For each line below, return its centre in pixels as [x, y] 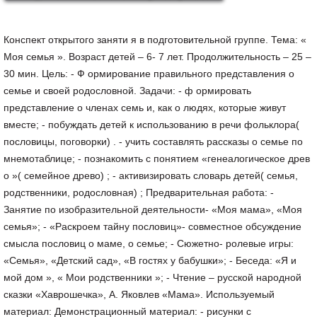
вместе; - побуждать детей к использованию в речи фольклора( [151, 125]
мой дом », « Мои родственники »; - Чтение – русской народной [152, 277]
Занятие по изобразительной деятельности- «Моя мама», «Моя [153, 209]
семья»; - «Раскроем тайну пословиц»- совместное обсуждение [152, 226]
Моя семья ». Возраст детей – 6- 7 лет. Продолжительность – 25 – [157, 57]
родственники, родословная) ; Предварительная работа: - [139, 192]
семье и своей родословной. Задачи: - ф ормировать [127, 91]
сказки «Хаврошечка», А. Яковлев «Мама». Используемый [139, 294]
